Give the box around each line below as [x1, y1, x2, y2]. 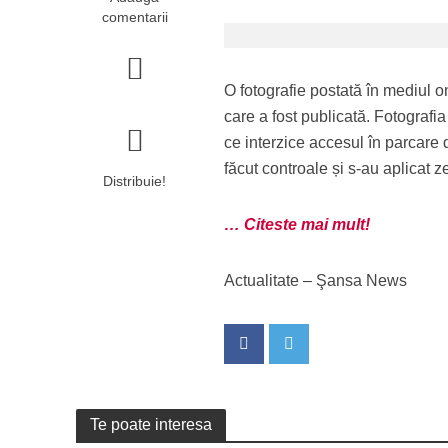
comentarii [101, 9, 168, 25]
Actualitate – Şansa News [224, 272, 408, 289]
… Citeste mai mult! [224, 216, 371, 233]
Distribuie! [103, 173, 167, 189]
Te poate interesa [89, 416, 212, 433]
